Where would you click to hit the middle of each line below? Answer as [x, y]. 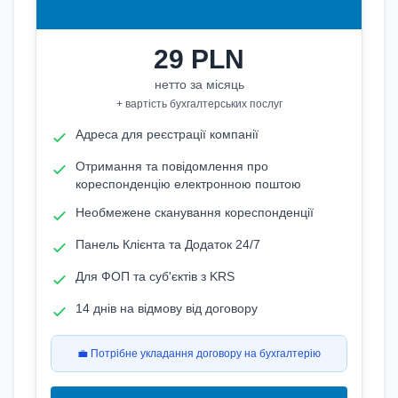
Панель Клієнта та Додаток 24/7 [168, 244]
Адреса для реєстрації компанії [167, 134]
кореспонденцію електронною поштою [188, 184]
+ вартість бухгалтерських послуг [199, 104]
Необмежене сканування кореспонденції [195, 212]
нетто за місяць [199, 84]
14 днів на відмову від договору [167, 308]
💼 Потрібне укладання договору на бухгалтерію [199, 354]
